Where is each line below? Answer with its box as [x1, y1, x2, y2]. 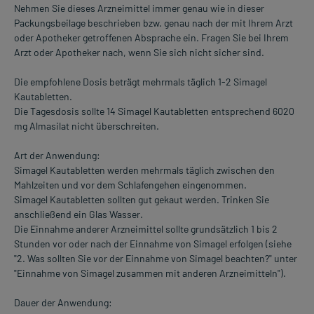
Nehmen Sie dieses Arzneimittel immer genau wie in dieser [14, 2, 264, 15]
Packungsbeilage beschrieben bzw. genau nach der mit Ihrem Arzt [14, 17, 293, 29]
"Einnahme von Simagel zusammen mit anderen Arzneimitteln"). [14, 267, 286, 280]
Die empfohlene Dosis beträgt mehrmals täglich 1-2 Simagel [14, 76, 267, 88]
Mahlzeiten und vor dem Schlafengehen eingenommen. [14, 179, 247, 191]
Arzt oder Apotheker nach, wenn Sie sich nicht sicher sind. [14, 46, 264, 59]
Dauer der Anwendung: [14, 296, 112, 309]
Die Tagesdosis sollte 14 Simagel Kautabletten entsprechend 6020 [14, 105, 294, 118]
